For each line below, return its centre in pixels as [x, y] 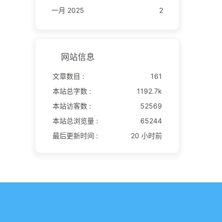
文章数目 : [68, 76]
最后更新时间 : [75, 135]
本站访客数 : [72, 106]
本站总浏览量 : [75, 120]
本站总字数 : [72, 91]
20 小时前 [146, 135]
